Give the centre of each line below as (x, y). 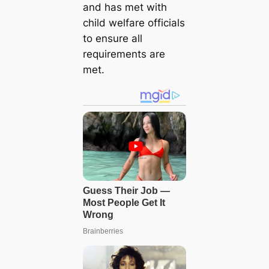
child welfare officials (134, 23)
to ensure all (112, 38)
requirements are (124, 54)
